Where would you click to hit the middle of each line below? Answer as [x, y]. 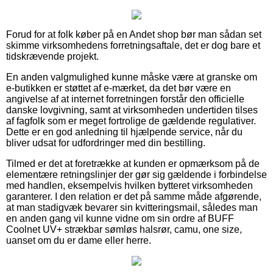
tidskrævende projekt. [52, 56]
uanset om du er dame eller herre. [79, 240]
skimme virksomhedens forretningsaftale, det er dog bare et [133, 45]
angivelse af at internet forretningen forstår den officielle [125, 99]
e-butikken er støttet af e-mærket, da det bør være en [119, 88]
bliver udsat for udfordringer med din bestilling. [106, 143]
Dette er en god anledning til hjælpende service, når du [124, 132]
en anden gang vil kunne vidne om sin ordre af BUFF [120, 218]
